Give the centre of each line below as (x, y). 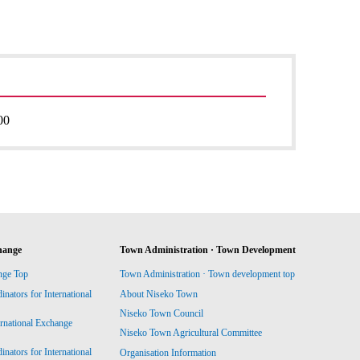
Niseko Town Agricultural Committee (190, 333)
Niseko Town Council (161, 314)
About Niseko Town (158, 294)
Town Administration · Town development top (207, 274)
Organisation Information (168, 352)
